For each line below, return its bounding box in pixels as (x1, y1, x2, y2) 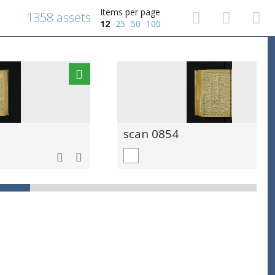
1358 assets (26, 9, 91, 26)
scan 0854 (123, 126, 179, 141)
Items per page (100, 6, 160, 18)
